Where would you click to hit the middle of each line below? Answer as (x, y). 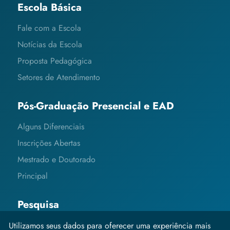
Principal (33, 176)
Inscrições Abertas (49, 143)
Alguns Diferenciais (51, 126)
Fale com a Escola (50, 28)
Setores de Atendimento (59, 77)
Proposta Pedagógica (55, 61)
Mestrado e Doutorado (57, 159)
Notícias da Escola (50, 44)
